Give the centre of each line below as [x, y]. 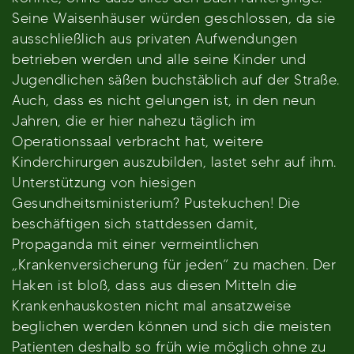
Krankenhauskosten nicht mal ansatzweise [152, 305]
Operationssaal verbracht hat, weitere [138, 141]
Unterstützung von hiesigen [104, 182]
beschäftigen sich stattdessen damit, [135, 223]
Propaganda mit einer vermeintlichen [136, 244]
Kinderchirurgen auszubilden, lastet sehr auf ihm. [174, 162]
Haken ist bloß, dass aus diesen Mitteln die [154, 285]
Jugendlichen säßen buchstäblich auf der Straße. [176, 79]
